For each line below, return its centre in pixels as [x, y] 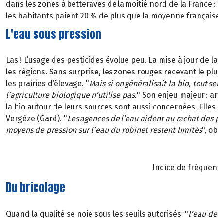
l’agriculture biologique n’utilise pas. [71, 95]
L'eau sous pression [54, 34]
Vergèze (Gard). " [36, 119]
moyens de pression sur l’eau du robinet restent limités [104, 130]
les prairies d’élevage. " [47, 84]
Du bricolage [36, 188]
